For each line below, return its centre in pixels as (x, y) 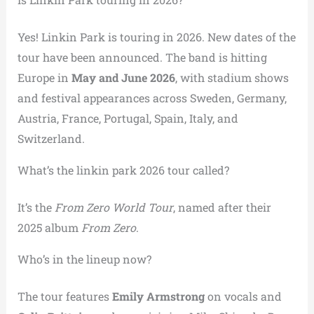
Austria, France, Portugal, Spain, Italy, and (128, 118)
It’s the (36, 207)
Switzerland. (51, 138)
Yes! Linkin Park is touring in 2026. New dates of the (156, 36)
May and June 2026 (123, 77)
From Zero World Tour (114, 207)
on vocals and (243, 296)
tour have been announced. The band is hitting (142, 57)
